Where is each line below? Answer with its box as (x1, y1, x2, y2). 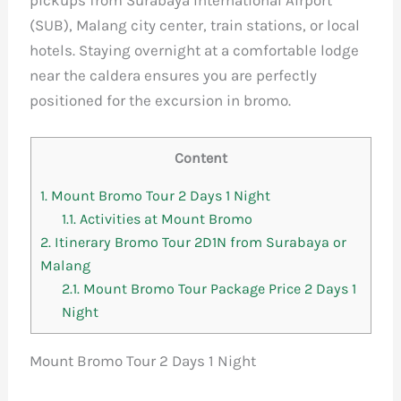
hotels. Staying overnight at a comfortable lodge (30, 41, 360, 60)
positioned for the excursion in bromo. (30, 91, 292, 110)
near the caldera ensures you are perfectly (30, 66, 318, 85)
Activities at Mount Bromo (75, 210, 252, 228)
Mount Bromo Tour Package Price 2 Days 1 (79, 280, 356, 298)
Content (174, 149, 227, 167)
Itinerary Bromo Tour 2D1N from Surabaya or (50, 234, 346, 252)
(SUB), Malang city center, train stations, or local (30, 16, 361, 35)
